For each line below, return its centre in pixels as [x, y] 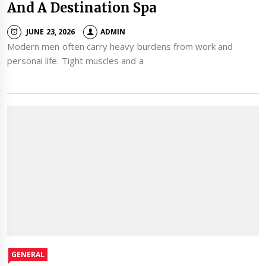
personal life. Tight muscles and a [75, 61]
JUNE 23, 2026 [50, 31]
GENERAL [28, 254]
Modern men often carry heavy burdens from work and [120, 47]
